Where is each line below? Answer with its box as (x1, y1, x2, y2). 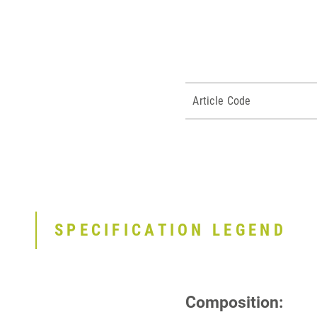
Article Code (192, 94, 251, 108)
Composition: (185, 293, 284, 312)
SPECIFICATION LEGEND (54, 220, 287, 240)
